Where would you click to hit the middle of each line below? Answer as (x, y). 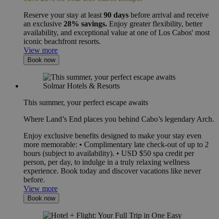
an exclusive (44, 23)
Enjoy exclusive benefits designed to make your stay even (112, 135)
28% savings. (85, 23)
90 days (116, 15)
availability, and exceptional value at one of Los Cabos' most (117, 32)
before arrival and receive (169, 15)
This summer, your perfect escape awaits (86, 102)
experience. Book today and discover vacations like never (112, 171)
